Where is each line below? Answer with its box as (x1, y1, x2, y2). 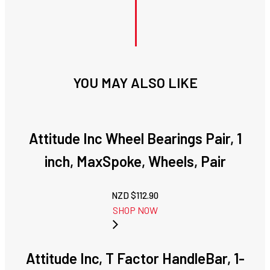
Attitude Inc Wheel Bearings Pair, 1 (28, 130, 242, 148)
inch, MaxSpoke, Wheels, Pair (44, 152, 226, 171)
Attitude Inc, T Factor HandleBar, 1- (25, 250, 245, 268)
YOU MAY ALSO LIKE (72, 74, 198, 92)
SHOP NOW (112, 204, 158, 216)
